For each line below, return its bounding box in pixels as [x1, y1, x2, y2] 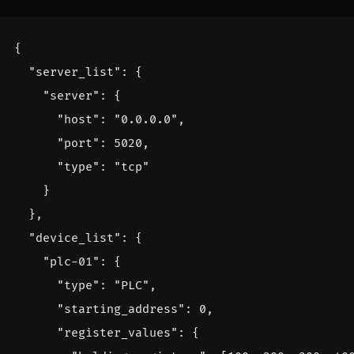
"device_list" [28, 231, 121, 247]
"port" [57, 136, 100, 152]
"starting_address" [57, 302, 185, 318]
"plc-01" [43, 254, 100, 270]
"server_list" [28, 65, 121, 81]
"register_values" [57, 326, 178, 341]
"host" [57, 112, 100, 128]
